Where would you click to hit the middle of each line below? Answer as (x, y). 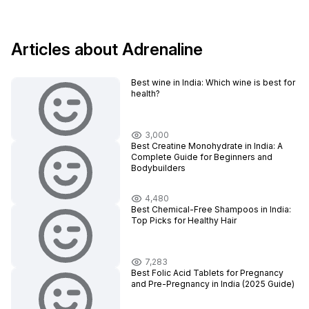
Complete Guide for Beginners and (202, 157)
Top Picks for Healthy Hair (184, 220)
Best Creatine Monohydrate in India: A (207, 146)
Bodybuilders (158, 168)
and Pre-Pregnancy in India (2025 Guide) (213, 284)
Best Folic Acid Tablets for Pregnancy (207, 273)
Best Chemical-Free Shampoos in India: (211, 209)
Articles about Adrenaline (107, 49)
